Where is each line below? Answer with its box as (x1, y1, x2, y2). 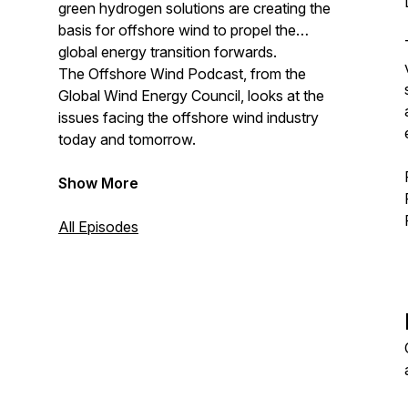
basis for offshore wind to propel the (58, 21, 296, 39)
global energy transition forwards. (58, 43, 277, 61)
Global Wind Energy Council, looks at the (58, 87, 324, 105)
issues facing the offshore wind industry (58, 108, 319, 127)
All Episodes (58, 218, 138, 236)
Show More (58, 174, 138, 192)
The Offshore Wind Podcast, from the (58, 65, 306, 83)
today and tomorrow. (58, 130, 199, 148)
